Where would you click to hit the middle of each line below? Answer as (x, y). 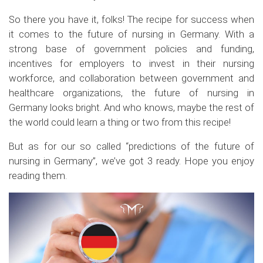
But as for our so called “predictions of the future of (131, 146)
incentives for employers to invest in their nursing (131, 63)
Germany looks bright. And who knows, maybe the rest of (131, 107)
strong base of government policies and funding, (131, 48)
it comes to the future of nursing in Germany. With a (131, 34)
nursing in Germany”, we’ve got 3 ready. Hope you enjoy (131, 161)
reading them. (38, 175)
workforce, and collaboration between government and (131, 78)
